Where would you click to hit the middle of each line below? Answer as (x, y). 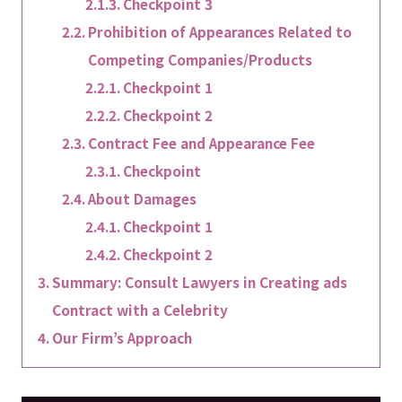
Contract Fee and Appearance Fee (202, 143)
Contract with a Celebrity (140, 310)
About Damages (143, 198)
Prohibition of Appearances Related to (220, 31)
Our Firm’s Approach (122, 337)
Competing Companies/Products (201, 59)
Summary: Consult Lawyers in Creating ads (199, 282)
